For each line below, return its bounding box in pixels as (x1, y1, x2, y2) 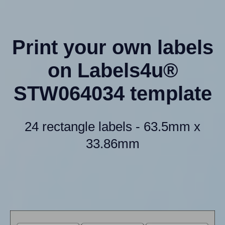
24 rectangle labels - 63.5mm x (25, 119, 200, 135)
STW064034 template (13, 82, 212, 105)
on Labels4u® (47, 59, 178, 82)
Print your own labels (12, 36, 213, 59)
